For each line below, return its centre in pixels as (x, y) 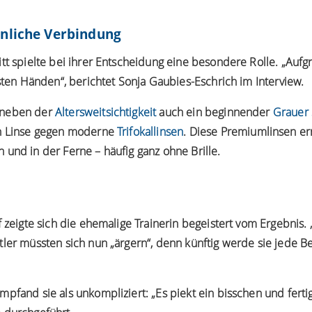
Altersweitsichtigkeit (106, 112)
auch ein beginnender (214, 112)
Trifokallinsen (150, 132)
